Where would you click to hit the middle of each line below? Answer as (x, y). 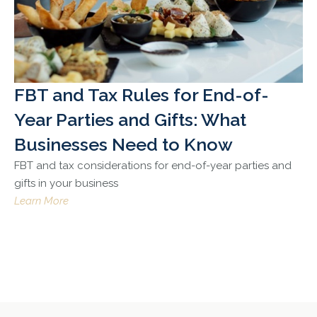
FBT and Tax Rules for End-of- (142, 95)
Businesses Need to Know (123, 145)
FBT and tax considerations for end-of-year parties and (153, 166)
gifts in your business (66, 184)
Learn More (41, 201)
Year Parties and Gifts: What (130, 120)
